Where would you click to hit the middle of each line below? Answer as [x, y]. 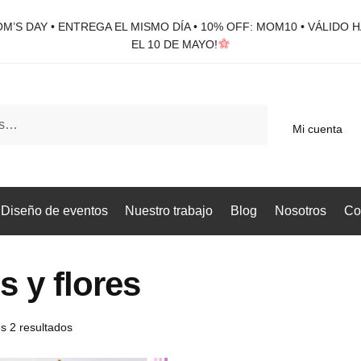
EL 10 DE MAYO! [174, 44]
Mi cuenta [318, 129]
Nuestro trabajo [169, 210]
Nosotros [300, 210]
